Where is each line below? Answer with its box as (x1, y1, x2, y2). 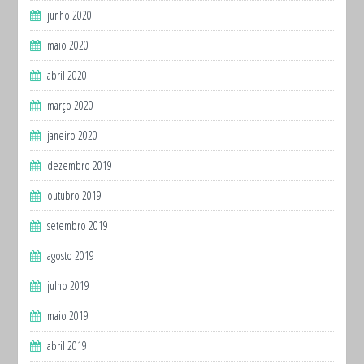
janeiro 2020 (47, 128, 98, 144)
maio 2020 (47, 37, 89, 54)
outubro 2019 (47, 188, 102, 204)
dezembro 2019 (47, 158, 113, 174)
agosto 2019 (47, 248, 95, 264)
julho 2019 (47, 278, 90, 294)
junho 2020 (47, 7, 93, 24)
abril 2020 (47, 67, 88, 84)
